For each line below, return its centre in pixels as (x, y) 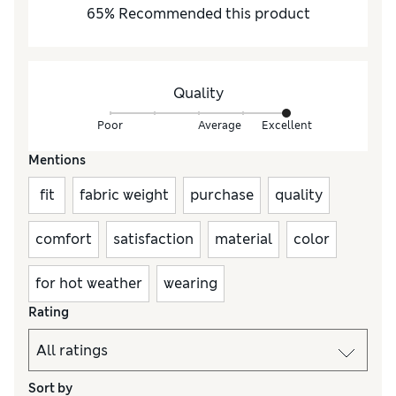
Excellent (286, 125)
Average (220, 125)
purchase (222, 195)
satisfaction (153, 240)
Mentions (57, 160)
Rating (49, 312)
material (244, 240)
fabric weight (124, 195)
